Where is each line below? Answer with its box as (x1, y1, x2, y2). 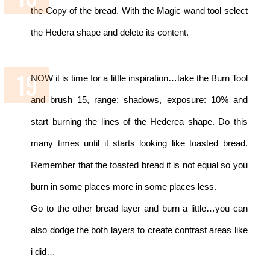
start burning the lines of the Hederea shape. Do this (31, 117, 248, 127)
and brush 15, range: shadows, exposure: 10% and (31, 95, 248, 105)
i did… (31, 247, 56, 257)
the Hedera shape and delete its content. (31, 28, 189, 37)
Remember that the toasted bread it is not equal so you (31, 160, 248, 170)
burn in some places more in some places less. (31, 182, 217, 192)
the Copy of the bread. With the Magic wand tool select (31, 6, 248, 16)
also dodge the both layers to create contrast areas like (31, 225, 248, 235)
